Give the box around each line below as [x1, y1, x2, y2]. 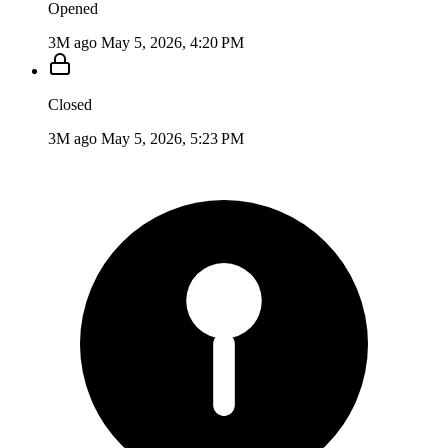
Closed [48, 95, 92, 113]
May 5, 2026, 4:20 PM [101, 33, 244, 51]
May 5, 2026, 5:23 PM [101, 129, 244, 147]
